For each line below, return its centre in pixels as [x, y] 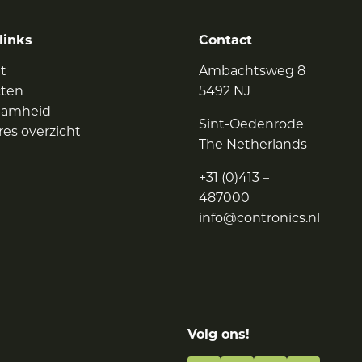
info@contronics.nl [259, 219]
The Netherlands [253, 145]
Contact [225, 41]
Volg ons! [219, 335]
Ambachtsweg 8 [252, 72]
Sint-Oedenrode [251, 125]
